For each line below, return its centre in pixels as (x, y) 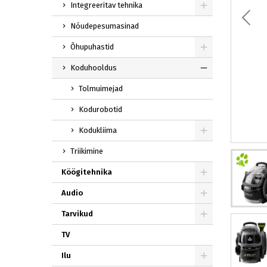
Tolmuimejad (101, 89)
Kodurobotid (100, 110)
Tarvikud (77, 214)
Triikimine (87, 151)
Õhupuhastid (92, 47)
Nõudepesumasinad (105, 26)
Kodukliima (98, 131)
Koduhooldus (94, 68)
